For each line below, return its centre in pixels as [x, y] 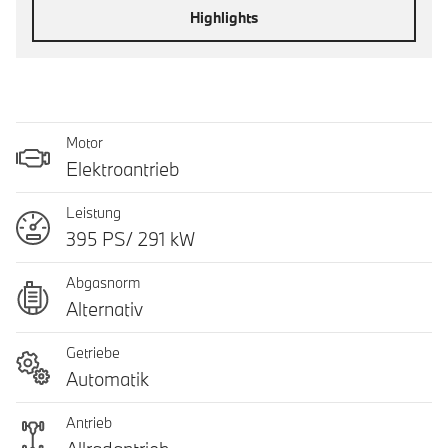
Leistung [93, 212]
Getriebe [93, 352]
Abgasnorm [103, 282]
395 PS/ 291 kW [130, 239]
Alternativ [104, 309]
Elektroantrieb [123, 169]
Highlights [224, 17]
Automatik [107, 379]
